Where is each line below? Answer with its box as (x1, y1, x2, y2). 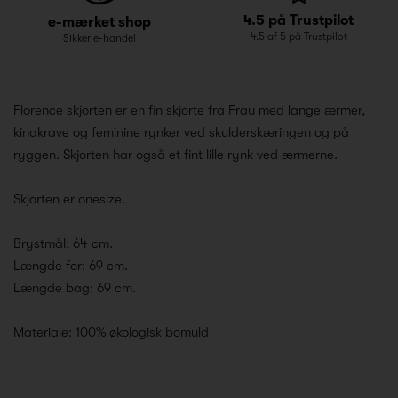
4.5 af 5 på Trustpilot (250, 29, 347, 43)
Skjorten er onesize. (13, 190, 125, 207)
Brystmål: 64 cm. (13, 235, 113, 251)
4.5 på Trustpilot (243, 12, 354, 28)
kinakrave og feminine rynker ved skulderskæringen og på (13, 123, 349, 140)
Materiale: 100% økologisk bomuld (13, 323, 209, 340)
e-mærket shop (48, 13, 151, 30)
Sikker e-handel (63, 31, 136, 44)
